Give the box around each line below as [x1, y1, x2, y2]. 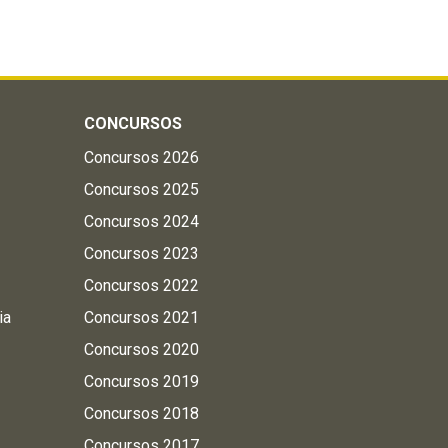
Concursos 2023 [83, 244, 199, 263]
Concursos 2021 [83, 308, 199, 327]
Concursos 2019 [83, 372, 199, 391]
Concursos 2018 [83, 404, 199, 423]
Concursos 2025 [83, 180, 199, 199]
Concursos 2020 [83, 340, 199, 359]
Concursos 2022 [83, 276, 199, 295]
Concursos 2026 [83, 148, 199, 167]
